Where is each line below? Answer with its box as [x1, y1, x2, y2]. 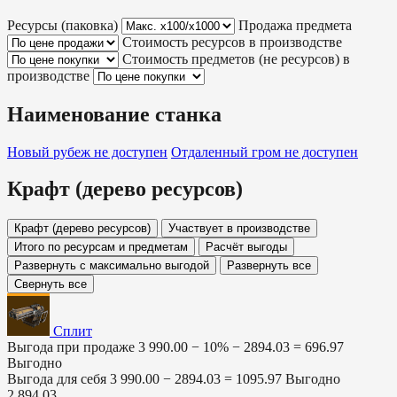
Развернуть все [227, 259, 311, 273]
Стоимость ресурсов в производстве [122, 34, 342, 50]
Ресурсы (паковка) [7, 17, 118, 33]
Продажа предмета [238, 17, 352, 33]
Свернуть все [14, 277, 87, 292]
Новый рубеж [7, 144, 94, 160]
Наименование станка [7, 102, 222, 126]
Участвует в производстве [168, 222, 310, 236]
